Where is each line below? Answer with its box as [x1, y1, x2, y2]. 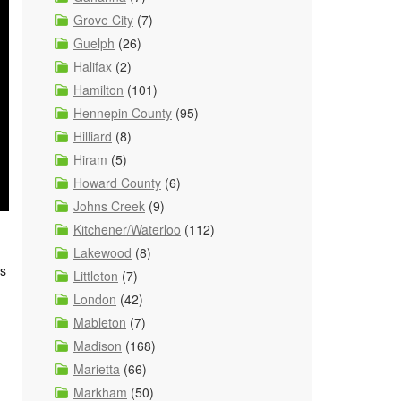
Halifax [73, 57, 112, 75]
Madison [73, 337, 122, 354]
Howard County [73, 174, 161, 192]
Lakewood [73, 243, 132, 261]
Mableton [73, 313, 126, 331]
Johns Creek [73, 197, 145, 215]
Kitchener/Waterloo [73, 220, 181, 238]
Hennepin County [73, 104, 172, 122]
